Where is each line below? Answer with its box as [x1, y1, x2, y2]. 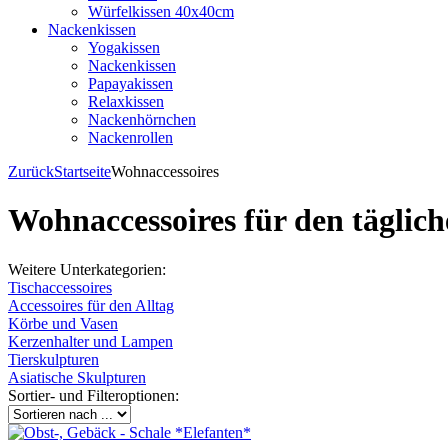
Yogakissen [88, 39, 160, 56]
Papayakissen [88, 75, 173, 92]
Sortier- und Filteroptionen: [8, 386, 179, 404]
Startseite [54, 163, 111, 180]
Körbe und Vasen [8, 314, 118, 332]
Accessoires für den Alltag [8, 296, 174, 314]
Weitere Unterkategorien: [8, 260, 166, 278]
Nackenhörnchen [88, 111, 196, 128]
